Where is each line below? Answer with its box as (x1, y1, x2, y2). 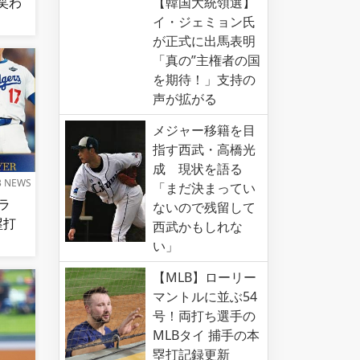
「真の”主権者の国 (153, 51, 260, 70)
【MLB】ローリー (153, 268, 256, 287)
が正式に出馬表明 (153, 32, 256, 51)
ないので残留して (153, 198, 256, 217)
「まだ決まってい (153, 179, 256, 198)
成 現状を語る (153, 160, 243, 178)
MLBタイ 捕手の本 (153, 326, 260, 345)
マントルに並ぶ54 (153, 288, 257, 306)
